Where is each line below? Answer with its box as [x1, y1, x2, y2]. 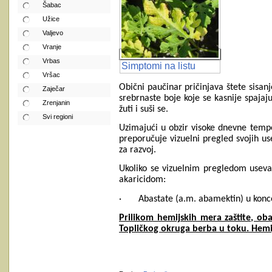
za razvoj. [119, 144, 156, 155]
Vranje [42, 43, 61, 50]
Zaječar [42, 85, 65, 92]
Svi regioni [42, 113, 73, 120]
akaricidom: [119, 175, 166, 185]
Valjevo [42, 29, 63, 36]
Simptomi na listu [121, 61, 195, 72]
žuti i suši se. [119, 104, 168, 114]
